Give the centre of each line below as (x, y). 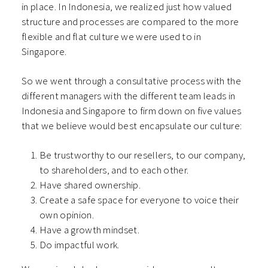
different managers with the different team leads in (129, 95)
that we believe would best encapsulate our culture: (132, 125)
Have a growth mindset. (91, 229)
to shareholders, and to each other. (114, 170)
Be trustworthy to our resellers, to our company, (143, 155)
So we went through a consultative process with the (132, 80)
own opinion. (68, 214)
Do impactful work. (81, 244)
